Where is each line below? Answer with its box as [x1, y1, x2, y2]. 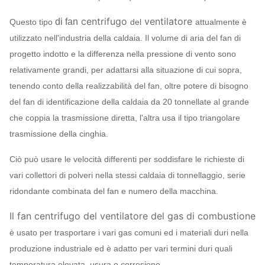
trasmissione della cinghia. [9, 129, 108, 138]
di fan [53, 17, 78, 27]
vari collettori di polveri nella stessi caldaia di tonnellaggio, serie [9, 170, 245, 180]
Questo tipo [9, 17, 53, 27]
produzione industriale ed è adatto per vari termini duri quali [9, 244, 232, 253]
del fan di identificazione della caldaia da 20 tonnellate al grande [9, 97, 249, 106]
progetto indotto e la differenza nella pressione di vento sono [9, 49, 236, 59]
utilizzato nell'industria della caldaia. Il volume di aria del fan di [9, 33, 241, 43]
